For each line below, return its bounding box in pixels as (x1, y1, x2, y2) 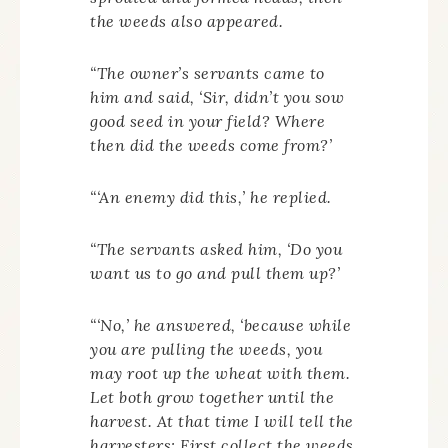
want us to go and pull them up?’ (90, 263, 340, 283)
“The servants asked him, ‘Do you (90, 239, 342, 259)
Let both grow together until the (90, 387, 334, 407)
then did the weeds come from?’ (90, 135, 332, 155)
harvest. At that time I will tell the (90, 411, 354, 431)
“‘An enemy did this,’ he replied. (90, 187, 332, 207)
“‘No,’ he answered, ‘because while (90, 315, 351, 335)
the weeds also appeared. (90, 11, 283, 31)
